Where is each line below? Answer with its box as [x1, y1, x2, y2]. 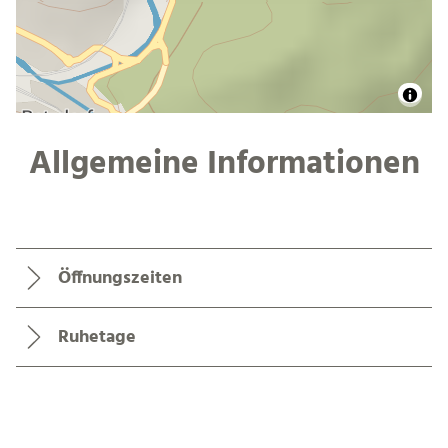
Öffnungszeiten [58, 263, 183, 293]
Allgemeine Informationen [28, 138, 420, 192]
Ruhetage [58, 322, 137, 352]
